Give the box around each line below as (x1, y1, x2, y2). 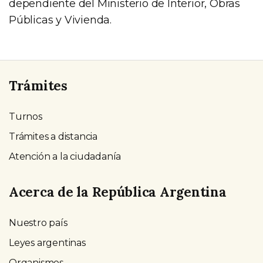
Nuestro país (9, 217, 68, 229)
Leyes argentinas (9, 237, 86, 249)
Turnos (9, 111, 42, 123)
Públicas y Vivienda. (9, 13, 112, 26)
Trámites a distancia (9, 131, 97, 143)
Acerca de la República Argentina (9, 183, 227, 201)
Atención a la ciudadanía (9, 151, 122, 163)
